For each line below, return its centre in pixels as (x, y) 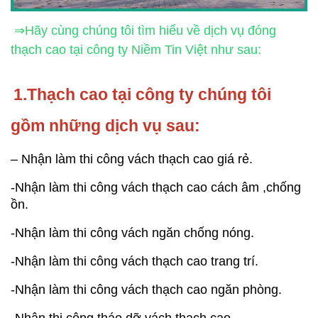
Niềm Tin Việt (169, 50)
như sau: (234, 50)
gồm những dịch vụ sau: (105, 126)
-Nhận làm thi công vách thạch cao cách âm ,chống (156, 188)
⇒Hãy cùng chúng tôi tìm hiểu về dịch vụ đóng (143, 31)
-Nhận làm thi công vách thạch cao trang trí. (135, 262)
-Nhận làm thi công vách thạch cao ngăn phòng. (146, 290)
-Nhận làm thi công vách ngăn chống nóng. (132, 233)
